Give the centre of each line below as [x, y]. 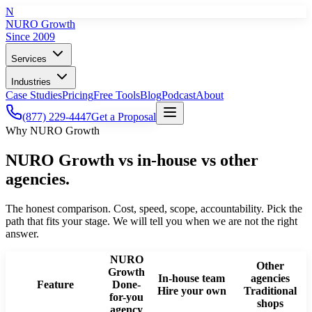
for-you [126, 297]
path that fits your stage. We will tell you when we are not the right [151, 221]
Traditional [270, 290]
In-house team [192, 278]
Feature [55, 284]
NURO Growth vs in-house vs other [132, 160]
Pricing [78, 95]
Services [30, 59]
